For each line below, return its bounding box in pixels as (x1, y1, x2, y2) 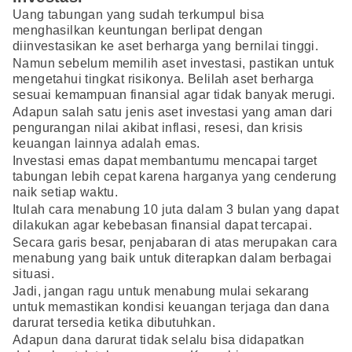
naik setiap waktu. (13, 185, 119, 199)
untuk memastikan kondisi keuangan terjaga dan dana (13, 299, 329, 313)
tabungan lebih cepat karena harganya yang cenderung (13, 169, 337, 183)
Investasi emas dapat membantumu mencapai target (13, 153, 317, 167)
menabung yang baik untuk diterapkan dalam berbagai (13, 251, 332, 265)
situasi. (13, 266, 55, 280)
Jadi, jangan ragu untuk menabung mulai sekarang (13, 284, 310, 298)
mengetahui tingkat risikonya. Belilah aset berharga (13, 71, 314, 86)
